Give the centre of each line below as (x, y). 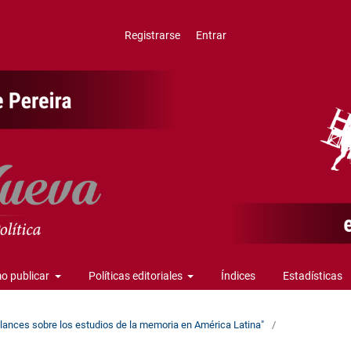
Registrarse (153, 35)
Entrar (211, 35)
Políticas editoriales (136, 276)
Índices (238, 276)
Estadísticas (313, 276)
